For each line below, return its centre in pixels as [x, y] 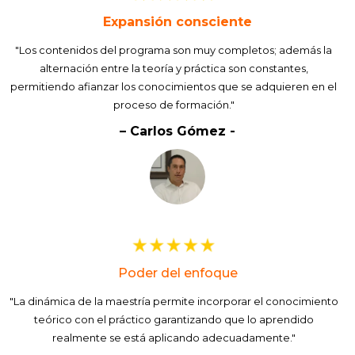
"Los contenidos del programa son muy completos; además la [174, 50]
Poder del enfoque [177, 273]
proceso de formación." [174, 104]
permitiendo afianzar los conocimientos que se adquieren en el [174, 86]
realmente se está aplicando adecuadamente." [174, 337]
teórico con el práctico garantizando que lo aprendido [174, 319]
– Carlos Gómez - [177, 131]
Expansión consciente [177, 21]
